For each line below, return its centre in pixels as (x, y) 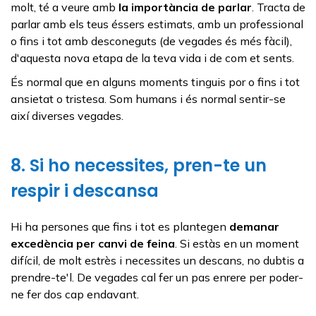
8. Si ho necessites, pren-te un (139, 165)
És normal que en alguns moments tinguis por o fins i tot (155, 81)
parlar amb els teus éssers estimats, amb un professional (157, 24)
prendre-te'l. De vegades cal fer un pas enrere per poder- (157, 277)
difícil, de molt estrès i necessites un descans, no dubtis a (157, 260)
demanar (254, 226)
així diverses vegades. (67, 115)
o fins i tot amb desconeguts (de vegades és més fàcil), (151, 41)
